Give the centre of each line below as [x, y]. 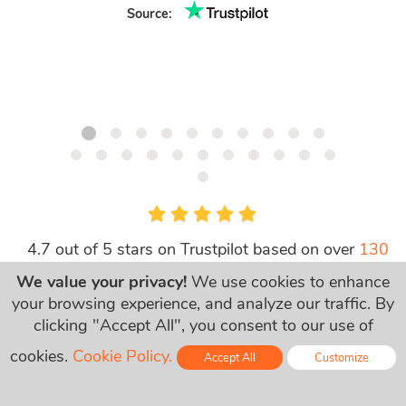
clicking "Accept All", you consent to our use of [203, 325]
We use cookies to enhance [288, 282]
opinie [208, 271]
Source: [152, 13]
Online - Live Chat [324, 392]
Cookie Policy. [122, 356]
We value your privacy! [101, 282]
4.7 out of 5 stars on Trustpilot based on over [193, 249]
